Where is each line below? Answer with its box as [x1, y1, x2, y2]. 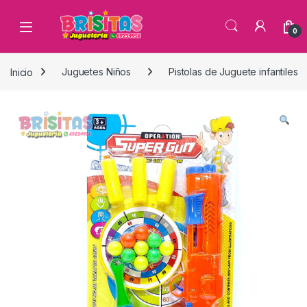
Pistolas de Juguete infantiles [168, 66, 298, 78]
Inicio [10, 66, 34, 78]
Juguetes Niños [62, 66, 132, 78]
